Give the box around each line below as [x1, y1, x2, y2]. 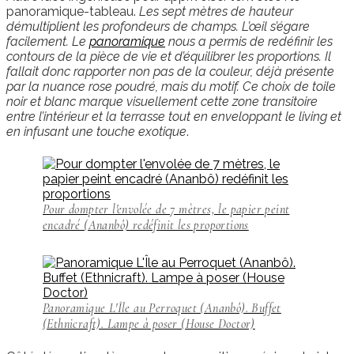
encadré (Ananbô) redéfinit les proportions [43, 217, 249, 233]
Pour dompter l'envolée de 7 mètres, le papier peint [43, 201, 290, 217]
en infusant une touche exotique [6, 123, 186, 139]
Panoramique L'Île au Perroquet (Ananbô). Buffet [43, 299, 281, 316]
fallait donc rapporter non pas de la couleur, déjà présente [6, 63, 334, 79]
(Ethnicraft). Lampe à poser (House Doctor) [43, 315, 255, 332]
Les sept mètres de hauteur [139, 3, 293, 19]
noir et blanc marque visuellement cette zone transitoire [6, 93, 318, 109]
